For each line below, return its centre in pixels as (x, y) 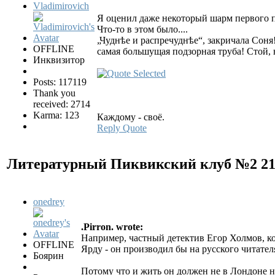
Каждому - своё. (131, 117)
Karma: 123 (56, 115)
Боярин (48, 256)
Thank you (54, 93)
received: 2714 (62, 104)
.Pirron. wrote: (112, 227)
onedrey (49, 202)
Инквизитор (59, 60)
